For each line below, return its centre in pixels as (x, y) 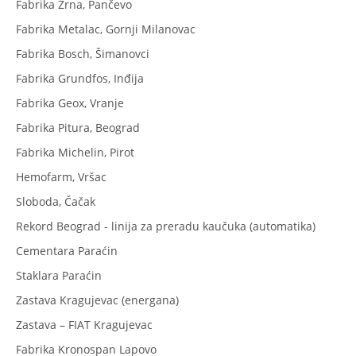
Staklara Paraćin (59, 275)
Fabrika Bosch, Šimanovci (83, 53)
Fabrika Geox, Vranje (70, 103)
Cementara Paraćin (67, 250)
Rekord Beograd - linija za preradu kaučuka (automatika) (166, 226)
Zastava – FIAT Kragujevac (84, 324)
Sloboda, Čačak (56, 201)
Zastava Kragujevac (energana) (97, 300)
